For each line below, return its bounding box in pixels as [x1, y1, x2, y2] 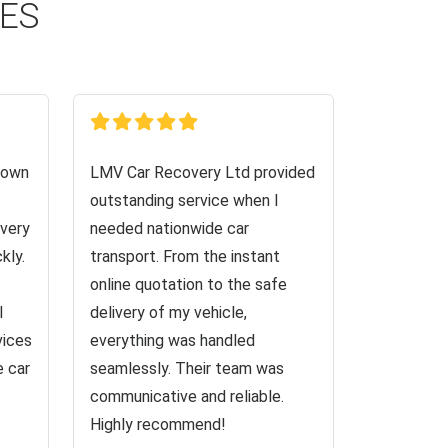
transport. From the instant [90, 247, 280, 266]
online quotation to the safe [90, 275, 287, 294]
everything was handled [90, 331, 255, 350]
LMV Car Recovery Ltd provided [90, 163, 315, 182]
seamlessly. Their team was [90, 359, 284, 378]
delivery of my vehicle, [90, 303, 247, 322]
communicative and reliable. [90, 387, 284, 406]
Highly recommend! [90, 415, 226, 434]
